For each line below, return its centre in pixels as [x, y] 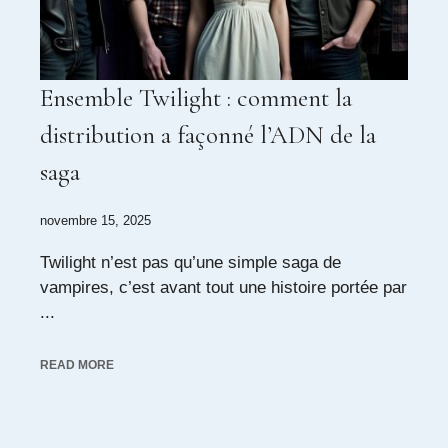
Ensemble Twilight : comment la [196, 98]
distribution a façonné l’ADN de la [208, 135]
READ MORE [77, 364]
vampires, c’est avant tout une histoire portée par [223, 287]
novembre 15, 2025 [95, 220]
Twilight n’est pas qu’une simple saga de [190, 262]
